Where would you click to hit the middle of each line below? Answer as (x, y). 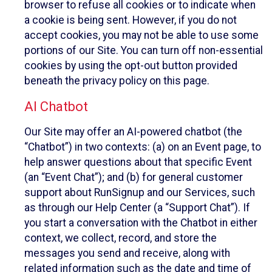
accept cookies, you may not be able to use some (141, 36)
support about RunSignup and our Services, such (140, 193)
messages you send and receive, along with (127, 253)
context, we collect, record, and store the (121, 238)
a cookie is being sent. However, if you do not (131, 20)
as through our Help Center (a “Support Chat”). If (137, 208)
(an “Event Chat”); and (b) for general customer (134, 178)
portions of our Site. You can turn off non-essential (144, 51)
